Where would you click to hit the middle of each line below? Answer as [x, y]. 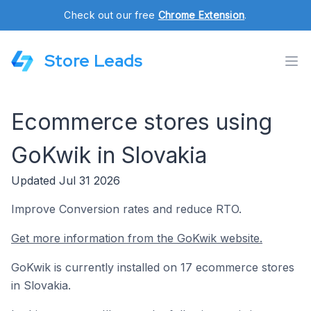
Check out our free [111, 15]
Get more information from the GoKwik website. [137, 238]
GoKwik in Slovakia [109, 155]
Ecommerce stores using [142, 122]
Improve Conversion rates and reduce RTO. [126, 209]
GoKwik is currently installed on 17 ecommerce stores [153, 267]
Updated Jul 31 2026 [66, 180]
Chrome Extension [201, 15]
